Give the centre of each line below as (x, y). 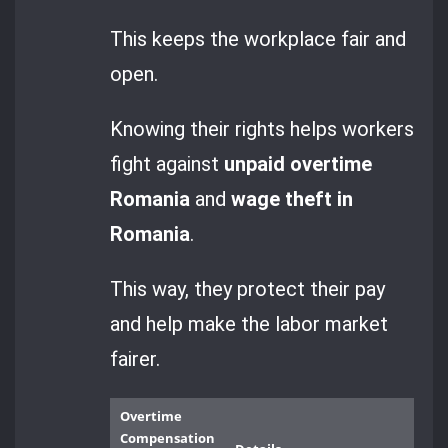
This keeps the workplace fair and (258, 38)
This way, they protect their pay (248, 289)
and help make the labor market (249, 324)
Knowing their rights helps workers (262, 129)
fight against (167, 164)
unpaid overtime (298, 164)
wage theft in (292, 199)
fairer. (135, 359)
